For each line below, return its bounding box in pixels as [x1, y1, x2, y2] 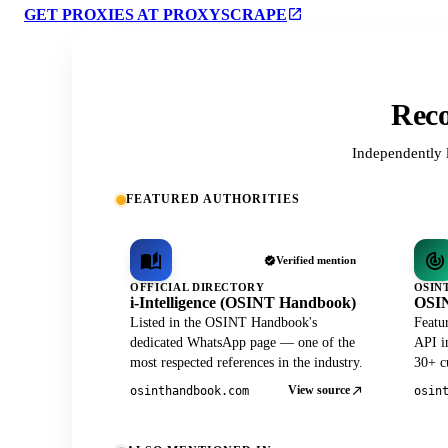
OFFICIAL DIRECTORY [130, 281, 265, 294]
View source [287, 383, 350, 398]
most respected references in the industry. [130, 355, 363, 371]
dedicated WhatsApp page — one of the [130, 335, 355, 351]
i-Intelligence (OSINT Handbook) [130, 294, 356, 312]
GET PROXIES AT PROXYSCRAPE [24, 6, 287, 24]
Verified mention [275, 254, 356, 267]
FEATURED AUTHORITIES [126, 192, 300, 207]
